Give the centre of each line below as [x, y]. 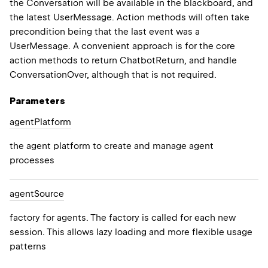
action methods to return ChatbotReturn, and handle [123, 61]
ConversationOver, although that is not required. [113, 75]
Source [49, 194]
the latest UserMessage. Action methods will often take [130, 18]
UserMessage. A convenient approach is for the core [122, 46]
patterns [28, 247]
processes [32, 161]
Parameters [37, 101]
